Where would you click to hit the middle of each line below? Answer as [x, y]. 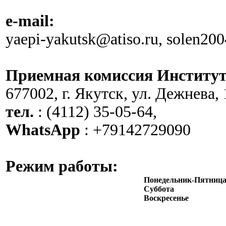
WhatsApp [43, 130]
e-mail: [30, 21]
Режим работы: [62, 166]
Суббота [159, 189]
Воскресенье [166, 198]
